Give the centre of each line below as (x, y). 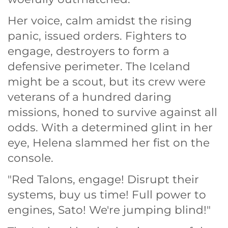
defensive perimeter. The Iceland (99, 66)
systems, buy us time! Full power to (107, 195)
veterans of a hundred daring (90, 97)
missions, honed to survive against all (112, 112)
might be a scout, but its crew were (107, 82)
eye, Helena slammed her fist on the (109, 143)
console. (31, 158)
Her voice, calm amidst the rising (100, 21)
